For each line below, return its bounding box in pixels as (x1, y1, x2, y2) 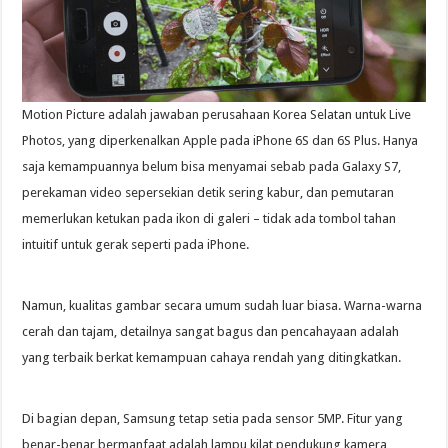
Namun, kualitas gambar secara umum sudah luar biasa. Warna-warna (22, 298, 423, 314)
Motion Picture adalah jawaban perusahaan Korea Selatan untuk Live (22, 107, 412, 123)
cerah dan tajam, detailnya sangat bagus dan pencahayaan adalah (22, 324, 400, 340)
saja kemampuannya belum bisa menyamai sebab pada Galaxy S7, (22, 159, 402, 175)
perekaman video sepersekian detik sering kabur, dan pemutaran (22, 185, 395, 201)
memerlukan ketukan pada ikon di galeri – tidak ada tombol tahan (22, 211, 397, 227)
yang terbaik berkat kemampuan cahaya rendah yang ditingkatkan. (22, 350, 402, 366)
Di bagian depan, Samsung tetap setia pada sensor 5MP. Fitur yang (22, 411, 404, 427)
